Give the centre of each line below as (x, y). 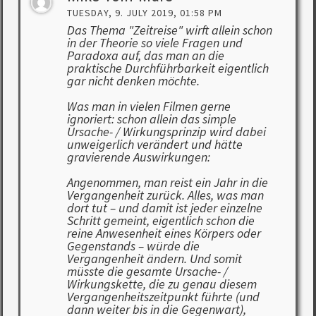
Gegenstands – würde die (133, 246)
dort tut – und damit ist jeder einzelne (164, 208)
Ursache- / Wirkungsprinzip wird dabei (166, 132)
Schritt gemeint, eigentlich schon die (160, 221)
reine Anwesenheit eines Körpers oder (164, 233)
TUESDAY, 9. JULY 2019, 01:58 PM (144, 12)
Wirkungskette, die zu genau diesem (162, 284)
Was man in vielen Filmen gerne (148, 107)
